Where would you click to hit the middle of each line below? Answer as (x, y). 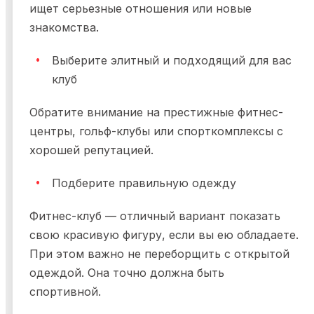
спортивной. (65, 292)
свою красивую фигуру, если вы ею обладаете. (164, 235)
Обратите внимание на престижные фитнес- (156, 112)
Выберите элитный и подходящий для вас (172, 61)
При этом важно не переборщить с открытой (159, 254)
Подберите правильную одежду (144, 183)
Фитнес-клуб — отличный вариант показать (155, 216)
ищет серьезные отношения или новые (141, 9)
